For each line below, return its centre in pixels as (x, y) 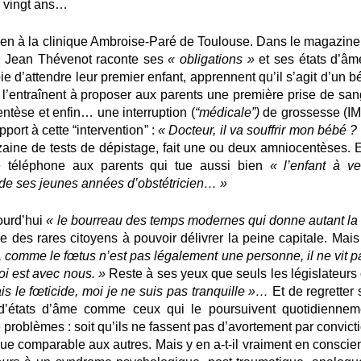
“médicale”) (229, 112)
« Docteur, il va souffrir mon (236, 130)
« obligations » (214, 59)
